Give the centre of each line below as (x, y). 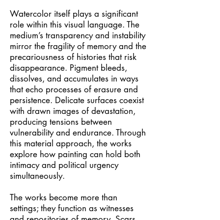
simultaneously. (37, 176)
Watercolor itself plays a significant (74, 14)
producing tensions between (61, 122)
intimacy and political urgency (64, 165)
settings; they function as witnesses (72, 208)
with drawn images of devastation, (73, 111)
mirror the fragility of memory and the (78, 46)
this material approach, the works (71, 143)
